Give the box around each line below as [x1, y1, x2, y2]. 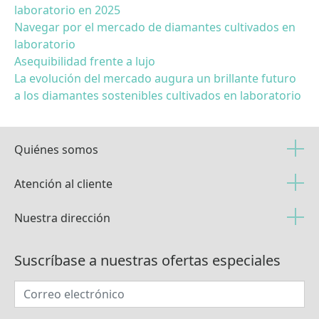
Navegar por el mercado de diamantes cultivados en [14, 19, 296, 35]
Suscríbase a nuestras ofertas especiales [14, 250, 281, 270]
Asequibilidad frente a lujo [14, 53, 155, 69]
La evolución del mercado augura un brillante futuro [14, 70, 296, 86]
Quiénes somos [14, 141, 98, 157]
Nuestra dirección [14, 209, 110, 226]
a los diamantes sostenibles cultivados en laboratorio [14, 87, 301, 103]
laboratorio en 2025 [14, 1, 120, 18]
